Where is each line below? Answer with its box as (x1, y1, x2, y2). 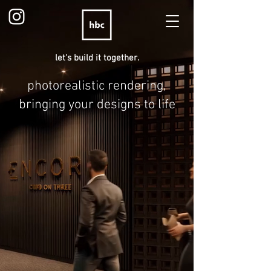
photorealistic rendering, (27, 78, 166, 94)
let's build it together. (54, 53, 139, 64)
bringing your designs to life (18, 97, 175, 113)
